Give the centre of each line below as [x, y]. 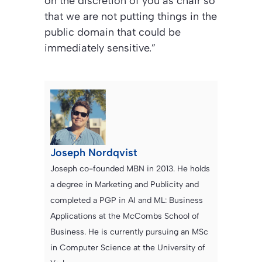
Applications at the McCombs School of [125, 216]
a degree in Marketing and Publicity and [125, 184]
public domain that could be [113, 32]
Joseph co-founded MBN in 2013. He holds [130, 168]
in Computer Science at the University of [128, 247]
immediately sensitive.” [100, 48]
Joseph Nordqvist [94, 152]
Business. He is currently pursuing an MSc [129, 232]
